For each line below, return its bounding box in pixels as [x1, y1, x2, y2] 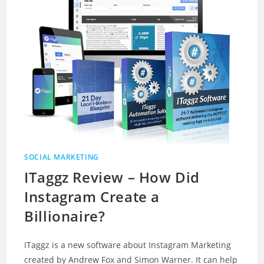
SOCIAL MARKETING [24, 151, 99, 162]
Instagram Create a [24, 186, 160, 206]
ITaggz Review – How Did [24, 167, 200, 187]
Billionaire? [24, 206, 105, 226]
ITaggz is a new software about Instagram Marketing [24, 239, 232, 250]
